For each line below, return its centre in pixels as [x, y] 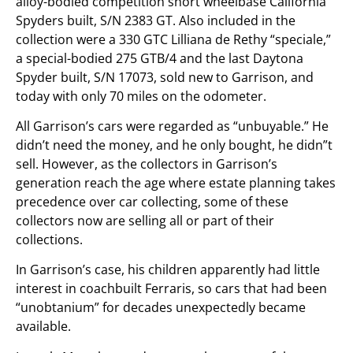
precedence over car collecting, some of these [152, 201]
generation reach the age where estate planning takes [176, 182]
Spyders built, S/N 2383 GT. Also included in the [156, 20]
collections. [49, 239]
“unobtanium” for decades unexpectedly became [161, 308]
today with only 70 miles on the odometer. [141, 96]
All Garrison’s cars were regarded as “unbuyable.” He [172, 126]
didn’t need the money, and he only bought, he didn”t [174, 145]
